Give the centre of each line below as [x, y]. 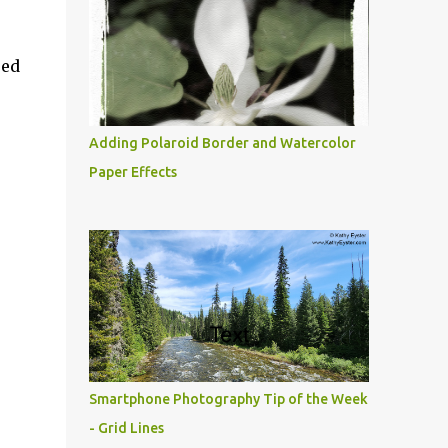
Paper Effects [132, 172]
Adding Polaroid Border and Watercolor [222, 143]
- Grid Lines [126, 428]
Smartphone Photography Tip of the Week [228, 399]
